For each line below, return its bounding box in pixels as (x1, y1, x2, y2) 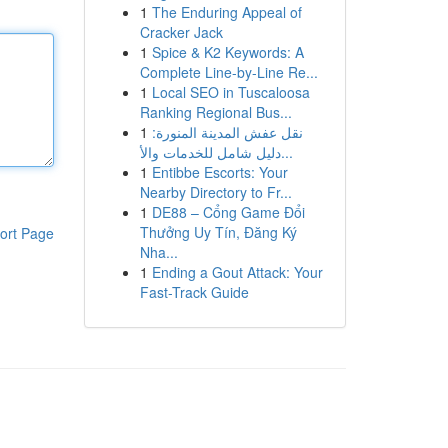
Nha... (139, 242, 178, 262)
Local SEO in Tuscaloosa (151, 82, 310, 102)
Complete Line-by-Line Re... (139, 62, 318, 82)
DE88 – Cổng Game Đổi (151, 202, 305, 222)
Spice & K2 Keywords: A (151, 42, 304, 62)
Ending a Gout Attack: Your (151, 262, 323, 282)
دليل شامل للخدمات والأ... (280, 142, 293, 162)
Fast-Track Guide (139, 282, 249, 302)
